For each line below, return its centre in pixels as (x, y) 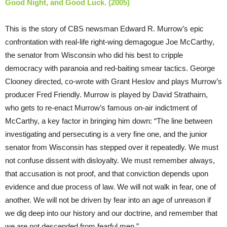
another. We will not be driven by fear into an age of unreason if (108, 200)
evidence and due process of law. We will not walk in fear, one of (110, 187)
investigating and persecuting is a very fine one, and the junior (106, 134)
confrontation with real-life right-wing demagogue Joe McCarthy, (110, 42)
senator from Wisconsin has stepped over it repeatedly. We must (112, 147)
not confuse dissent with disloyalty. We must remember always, (110, 161)
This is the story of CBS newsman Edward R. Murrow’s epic (104, 29)
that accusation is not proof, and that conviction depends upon (107, 174)
